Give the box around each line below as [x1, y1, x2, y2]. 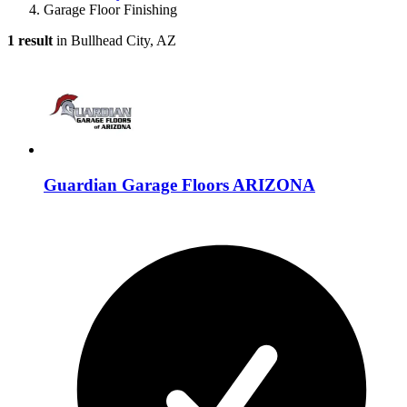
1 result [7, 32, 53, 48]
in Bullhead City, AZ [53, 32, 176, 48]
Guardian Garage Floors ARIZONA [44, 174, 315, 194]
